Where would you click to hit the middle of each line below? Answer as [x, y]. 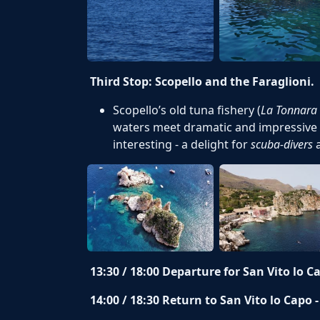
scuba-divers [282, 145]
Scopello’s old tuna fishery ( [187, 110]
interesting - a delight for [182, 145]
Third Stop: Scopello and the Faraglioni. [202, 82]
